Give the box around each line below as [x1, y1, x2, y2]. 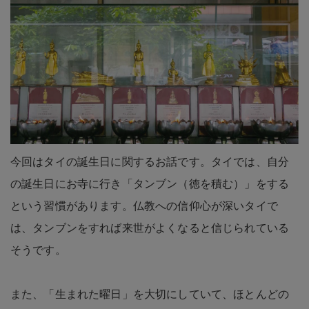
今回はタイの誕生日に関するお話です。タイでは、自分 [10, 155, 289, 168]
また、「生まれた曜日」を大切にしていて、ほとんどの [10, 288, 290, 300]
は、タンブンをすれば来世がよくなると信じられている [10, 221, 289, 234]
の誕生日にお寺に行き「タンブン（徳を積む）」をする [10, 177, 289, 190]
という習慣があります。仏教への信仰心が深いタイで [10, 199, 278, 212]
